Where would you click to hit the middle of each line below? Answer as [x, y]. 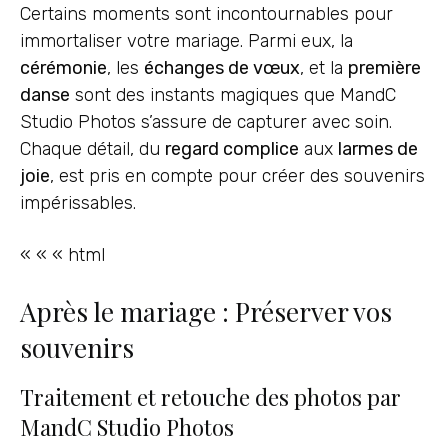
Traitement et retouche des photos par [210, 397]
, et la [324, 67]
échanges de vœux [222, 67]
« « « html [62, 255]
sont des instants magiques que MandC [233, 94]
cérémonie [63, 67]
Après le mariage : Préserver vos [206, 312]
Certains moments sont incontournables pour [206, 13]
